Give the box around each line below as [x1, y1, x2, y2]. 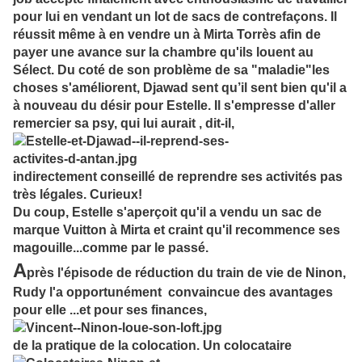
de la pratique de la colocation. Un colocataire [13, 339, 292, 353]
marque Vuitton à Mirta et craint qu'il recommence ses [13, 223, 340, 238]
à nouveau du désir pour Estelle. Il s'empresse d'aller [13, 99, 335, 113]
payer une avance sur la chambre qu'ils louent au [13, 45, 314, 60]
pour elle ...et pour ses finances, [13, 303, 207, 318]
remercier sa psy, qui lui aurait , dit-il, [13, 116, 234, 131]
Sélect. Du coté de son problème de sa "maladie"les [13, 63, 330, 78]
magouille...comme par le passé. [13, 241, 208, 255]
